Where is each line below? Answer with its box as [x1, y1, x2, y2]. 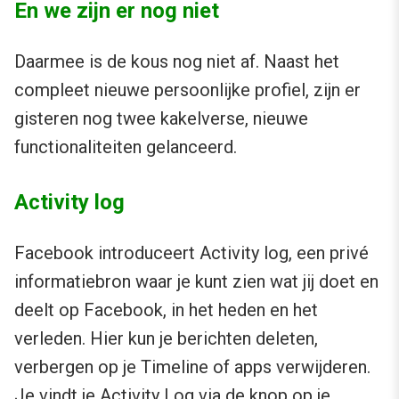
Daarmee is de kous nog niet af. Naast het [14, 51, 339, 73]
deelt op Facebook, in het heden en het [14, 299, 318, 322]
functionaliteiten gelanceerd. [14, 136, 237, 159]
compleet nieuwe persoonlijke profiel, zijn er [14, 79, 361, 102]
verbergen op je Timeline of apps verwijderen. [14, 356, 370, 379]
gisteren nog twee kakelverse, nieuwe [14, 108, 308, 130]
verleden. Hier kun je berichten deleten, [14, 328, 318, 350]
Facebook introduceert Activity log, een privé [14, 242, 369, 265]
